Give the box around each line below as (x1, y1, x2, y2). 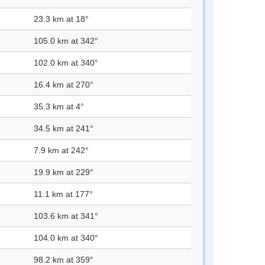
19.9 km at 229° (34, 167, 93, 177)
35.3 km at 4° (34, 102, 84, 112)
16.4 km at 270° (34, 80, 93, 90)
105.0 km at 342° (34, 36, 98, 46)
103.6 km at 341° (34, 211, 98, 221)
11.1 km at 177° (34, 189, 93, 199)
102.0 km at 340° (34, 58, 98, 68)
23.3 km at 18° (34, 14, 89, 24)
